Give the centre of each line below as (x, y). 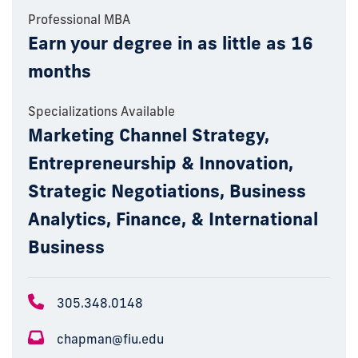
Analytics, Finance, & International (173, 219)
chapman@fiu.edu (110, 339)
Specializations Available (101, 111)
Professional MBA (79, 20)
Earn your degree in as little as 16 (171, 44)
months (60, 72)
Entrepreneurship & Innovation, (161, 163)
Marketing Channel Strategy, (149, 135)
